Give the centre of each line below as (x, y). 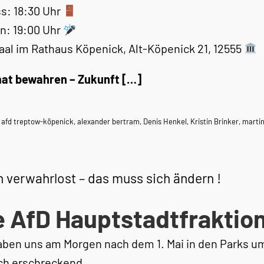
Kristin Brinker (214, 121)
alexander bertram (108, 121)
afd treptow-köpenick (37, 121)
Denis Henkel (165, 121)
